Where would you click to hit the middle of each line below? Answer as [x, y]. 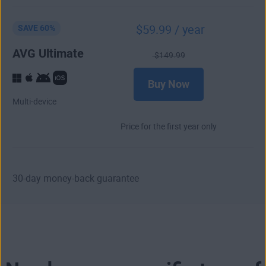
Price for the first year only [169, 126]
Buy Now [169, 84]
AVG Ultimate [48, 53]
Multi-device [34, 102]
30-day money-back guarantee [76, 178]
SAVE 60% [37, 28]
